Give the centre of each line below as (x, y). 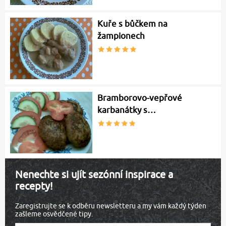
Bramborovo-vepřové (140, 98)
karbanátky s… (127, 110)
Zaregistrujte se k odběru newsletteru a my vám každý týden (111, 206)
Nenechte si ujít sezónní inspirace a (94, 174)
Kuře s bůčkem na (133, 24)
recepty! (34, 186)
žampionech (121, 36)
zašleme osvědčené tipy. (54, 214)
